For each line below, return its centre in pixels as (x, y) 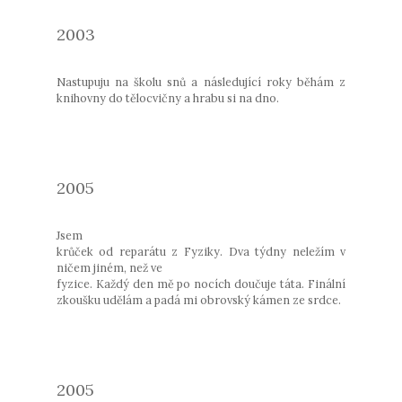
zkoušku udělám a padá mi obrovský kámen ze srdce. (198, 299)
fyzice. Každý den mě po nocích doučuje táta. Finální (201, 283)
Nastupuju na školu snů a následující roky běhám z (201, 81)
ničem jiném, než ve (109, 267)
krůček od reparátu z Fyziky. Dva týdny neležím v (201, 251)
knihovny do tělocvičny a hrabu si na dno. (167, 97)
